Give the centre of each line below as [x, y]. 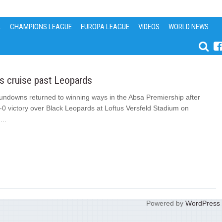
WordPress [202, 203]
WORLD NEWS [189, 27]
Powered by [166, 203]
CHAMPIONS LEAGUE [41, 27]
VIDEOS [149, 27]
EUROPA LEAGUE [105, 27]
